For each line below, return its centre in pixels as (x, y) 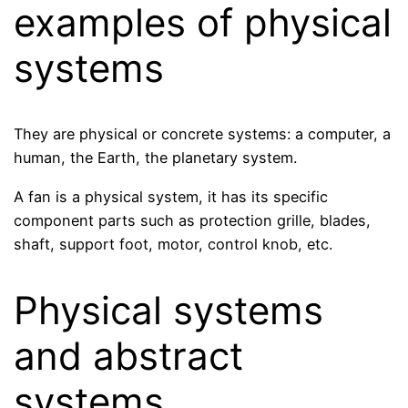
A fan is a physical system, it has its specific (171, 196)
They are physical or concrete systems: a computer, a (203, 134)
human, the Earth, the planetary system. (156, 158)
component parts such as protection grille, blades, (193, 220)
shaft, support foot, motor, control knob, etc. (173, 244)
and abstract (129, 355)
